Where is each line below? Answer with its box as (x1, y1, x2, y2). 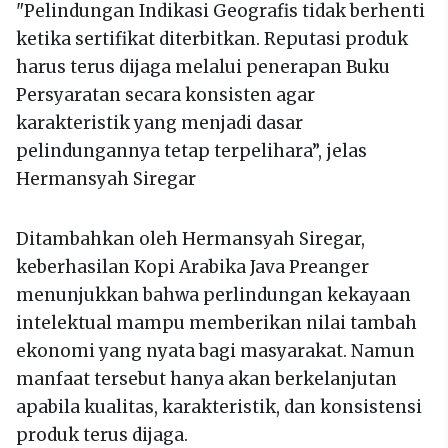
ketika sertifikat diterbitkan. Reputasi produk (16, 28, 408, 50)
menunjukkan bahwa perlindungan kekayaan (16, 284, 411, 306)
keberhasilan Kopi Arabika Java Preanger (16, 256, 369, 278)
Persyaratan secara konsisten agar (16, 84, 315, 106)
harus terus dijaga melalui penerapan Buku (16, 56, 390, 78)
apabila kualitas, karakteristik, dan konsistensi (16, 396, 422, 418)
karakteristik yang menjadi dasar (16, 112, 303, 134)
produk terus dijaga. (16, 424, 188, 446)
